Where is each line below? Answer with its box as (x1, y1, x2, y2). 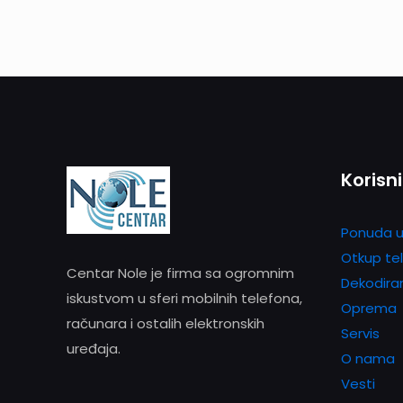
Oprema (341, 298, 397, 318)
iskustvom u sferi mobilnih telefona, (67, 288, 302, 308)
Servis (341, 323, 380, 343)
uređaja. (67, 338, 121, 358)
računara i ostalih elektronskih (67, 313, 264, 333)
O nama (341, 348, 395, 368)
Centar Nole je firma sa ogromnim (67, 263, 294, 282)
